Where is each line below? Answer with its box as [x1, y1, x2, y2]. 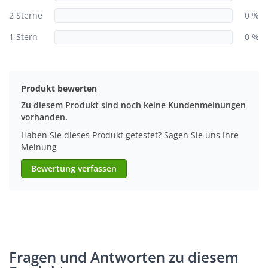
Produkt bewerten [21, 82, 97, 94]
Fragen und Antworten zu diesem [9, 246, 239, 267]
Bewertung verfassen [31, 162, 117, 174]
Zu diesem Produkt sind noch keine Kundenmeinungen [21, 99, 246, 111]
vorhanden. [21, 111, 68, 123]
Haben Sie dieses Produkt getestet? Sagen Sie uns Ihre [21, 129, 239, 141]
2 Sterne [9, 9, 42, 21]
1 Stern [9, 31, 38, 42]
